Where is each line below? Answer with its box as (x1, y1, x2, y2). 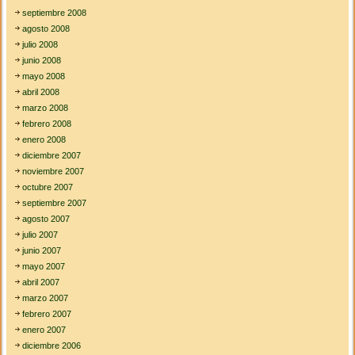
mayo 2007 (22, 261, 66, 272)
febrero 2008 (22, 119, 72, 129)
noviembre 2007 (22, 166, 85, 177)
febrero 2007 (22, 309, 72, 319)
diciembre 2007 (22, 151, 82, 161)
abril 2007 (22, 277, 60, 288)
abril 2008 (22, 87, 60, 97)
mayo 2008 (22, 71, 66, 82)
